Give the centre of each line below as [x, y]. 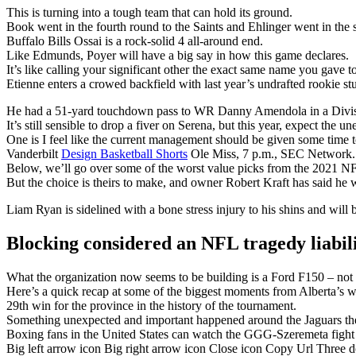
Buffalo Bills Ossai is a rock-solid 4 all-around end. [135, 41]
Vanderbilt [34, 153]
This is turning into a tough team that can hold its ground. [149, 12]
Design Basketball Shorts [124, 153]
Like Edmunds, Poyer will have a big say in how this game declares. [178, 55]
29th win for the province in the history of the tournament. [151, 305]
